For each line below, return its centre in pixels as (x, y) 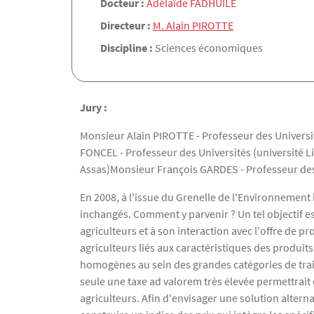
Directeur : (127, 25)
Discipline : (128, 48)
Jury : (94, 107)
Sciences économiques (209, 48)
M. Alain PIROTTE (193, 25)
